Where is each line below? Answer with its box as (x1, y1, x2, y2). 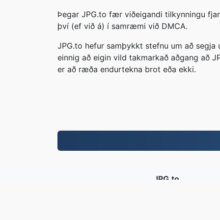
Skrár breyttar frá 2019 (123, 189, 209, 198)
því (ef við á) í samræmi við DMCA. (57, 21, 188, 31)
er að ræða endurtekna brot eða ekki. (57, 64, 196, 74)
